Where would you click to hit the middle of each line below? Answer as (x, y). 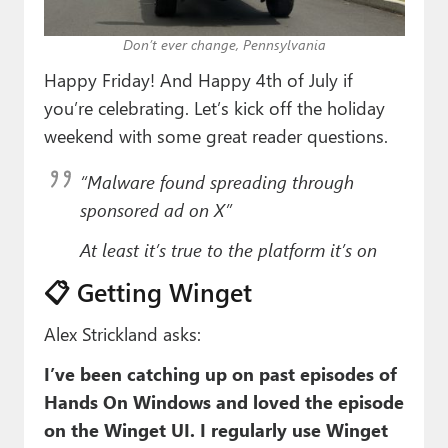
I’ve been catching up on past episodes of (220, 374)
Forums (55, 98)
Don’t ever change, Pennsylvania (224, 45)
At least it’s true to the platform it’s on (228, 250)
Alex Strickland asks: (122, 334)
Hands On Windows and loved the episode (223, 402)
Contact (54, 142)
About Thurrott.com (103, 186)
